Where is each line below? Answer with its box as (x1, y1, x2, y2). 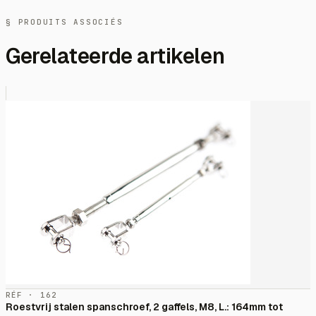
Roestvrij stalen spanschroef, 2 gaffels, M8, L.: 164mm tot (6, 300, 283, 314)
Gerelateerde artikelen (6, 42, 225, 71)
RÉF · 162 (6, 290, 57, 300)
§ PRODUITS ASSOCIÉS (6, 16, 123, 27)
